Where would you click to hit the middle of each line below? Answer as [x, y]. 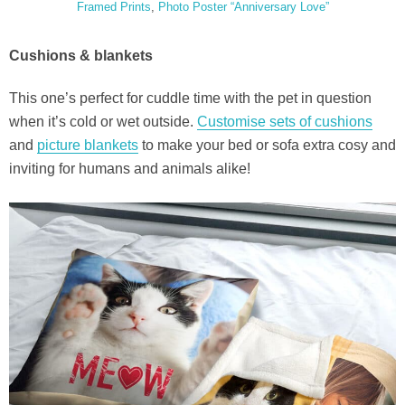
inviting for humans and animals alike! [130, 169]
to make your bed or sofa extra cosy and [267, 146]
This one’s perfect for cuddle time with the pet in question [190, 99]
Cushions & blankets [81, 56]
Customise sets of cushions [285, 122]
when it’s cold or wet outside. [103, 122]
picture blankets [88, 146]
